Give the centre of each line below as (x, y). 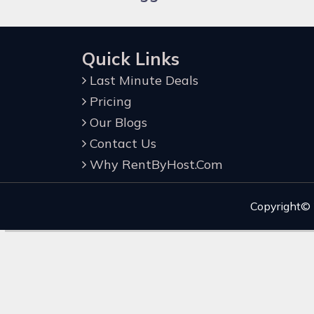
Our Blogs (117, 123)
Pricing (109, 102)
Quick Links (131, 59)
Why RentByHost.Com (154, 165)
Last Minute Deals (142, 81)
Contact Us (121, 144)
